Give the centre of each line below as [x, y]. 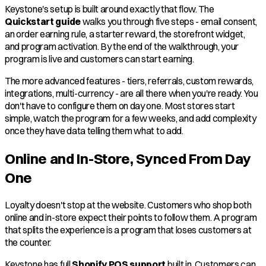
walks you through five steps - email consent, [169, 21]
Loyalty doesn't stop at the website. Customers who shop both [128, 205]
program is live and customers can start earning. [99, 58]
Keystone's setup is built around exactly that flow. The [110, 9]
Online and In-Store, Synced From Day [128, 158]
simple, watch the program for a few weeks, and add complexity [131, 118]
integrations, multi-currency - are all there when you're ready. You [132, 93]
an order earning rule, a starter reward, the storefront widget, [125, 34]
